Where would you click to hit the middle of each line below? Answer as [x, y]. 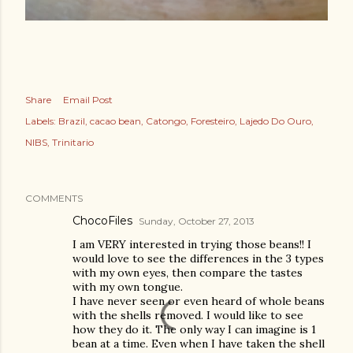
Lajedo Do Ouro [275, 121]
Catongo [166, 121]
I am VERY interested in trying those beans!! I [192, 244]
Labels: [41, 121]
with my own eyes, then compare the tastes [188, 273]
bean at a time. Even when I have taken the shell [199, 344]
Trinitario [73, 142]
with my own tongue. [128, 287]
